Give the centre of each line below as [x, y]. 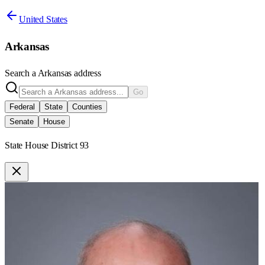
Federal [22, 107]
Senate [22, 122]
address [87, 73]
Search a [21, 73]
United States [43, 19]
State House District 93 [47, 146]
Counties [87, 107]
